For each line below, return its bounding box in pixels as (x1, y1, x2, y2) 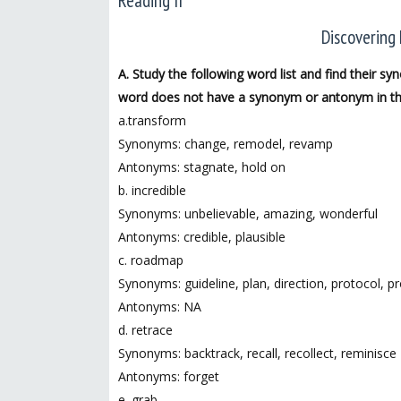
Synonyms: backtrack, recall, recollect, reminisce (118, 345, 397, 362)
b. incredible (118, 182, 186, 199)
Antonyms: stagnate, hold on (118, 158, 286, 175)
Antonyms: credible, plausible (118, 228, 286, 245)
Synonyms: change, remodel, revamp (118, 135, 333, 152)
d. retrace (118, 321, 173, 338)
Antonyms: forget (118, 368, 219, 385)
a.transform (118, 112, 186, 129)
